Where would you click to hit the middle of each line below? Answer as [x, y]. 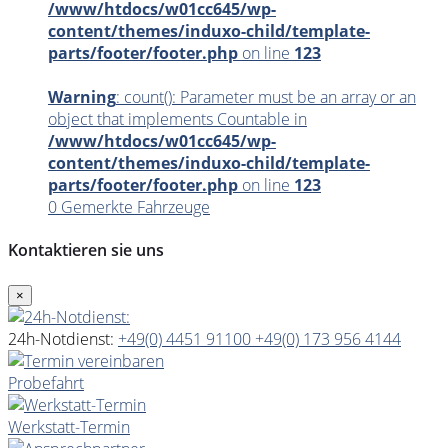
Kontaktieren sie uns [86, 250]
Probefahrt [46, 382]
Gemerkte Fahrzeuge [135, 207]
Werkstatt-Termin [69, 426]
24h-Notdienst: [61, 338]
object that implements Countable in [177, 119]
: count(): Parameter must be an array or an [266, 97]
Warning [82, 97]
